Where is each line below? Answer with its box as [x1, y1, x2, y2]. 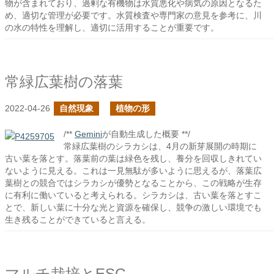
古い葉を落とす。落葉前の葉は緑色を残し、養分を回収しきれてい [5, 154, 262, 163]
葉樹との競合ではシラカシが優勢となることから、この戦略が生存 [5, 178, 262, 188]
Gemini [75, 129, 102, 139]
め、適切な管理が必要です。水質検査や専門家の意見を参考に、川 [5, 10, 262, 20]
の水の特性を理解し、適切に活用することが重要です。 [5, 23, 219, 32]
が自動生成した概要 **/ [102, 129, 190, 139]
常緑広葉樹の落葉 [5, 73, 123, 90]
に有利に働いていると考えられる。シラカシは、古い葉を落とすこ [5, 190, 262, 200]
